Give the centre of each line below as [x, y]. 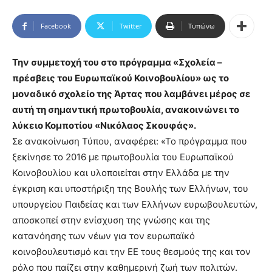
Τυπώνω [202, 26]
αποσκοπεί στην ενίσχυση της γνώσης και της [111, 220]
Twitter [131, 26]
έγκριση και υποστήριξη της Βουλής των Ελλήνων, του [130, 189]
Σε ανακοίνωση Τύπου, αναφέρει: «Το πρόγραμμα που [130, 141]
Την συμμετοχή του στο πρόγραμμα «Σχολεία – [117, 63]
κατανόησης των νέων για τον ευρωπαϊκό [104, 236]
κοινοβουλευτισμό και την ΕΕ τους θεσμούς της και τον [131, 252]
